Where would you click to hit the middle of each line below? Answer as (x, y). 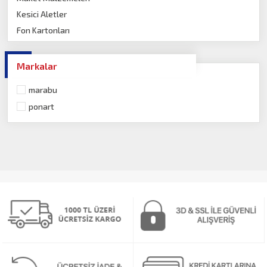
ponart (42, 106)
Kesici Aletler (42, 14)
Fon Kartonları (44, 30)
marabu (43, 90)
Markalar (37, 66)
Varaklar (33, 46)
